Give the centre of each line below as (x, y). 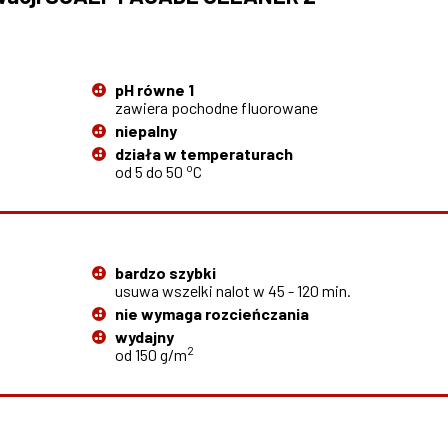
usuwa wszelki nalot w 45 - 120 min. (233, 291)
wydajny (145, 337)
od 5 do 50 (151, 172)
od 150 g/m (151, 355)
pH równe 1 (155, 90)
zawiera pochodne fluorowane (217, 108)
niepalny (146, 131)
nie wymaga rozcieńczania (212, 314)
